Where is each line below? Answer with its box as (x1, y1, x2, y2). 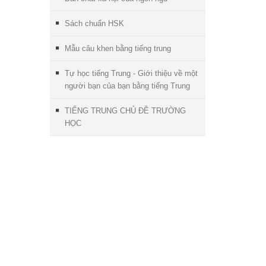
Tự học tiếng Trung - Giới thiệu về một (64, 68, 198, 78)
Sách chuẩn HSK (64, 18, 124, 28)
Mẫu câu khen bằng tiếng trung (64, 43, 171, 53)
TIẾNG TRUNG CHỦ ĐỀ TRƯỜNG (64, 106, 186, 115)
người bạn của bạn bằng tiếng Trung (64, 81, 190, 90)
